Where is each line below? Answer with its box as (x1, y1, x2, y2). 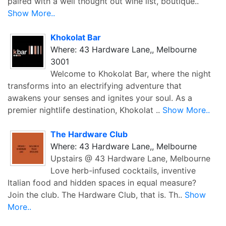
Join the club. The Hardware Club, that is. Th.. (8, 189, 185, 200)
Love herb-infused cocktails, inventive (50, 165, 196, 176)
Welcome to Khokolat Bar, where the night (50, 68, 211, 79)
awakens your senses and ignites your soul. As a (8, 92, 192, 103)
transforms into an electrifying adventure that (8, 80, 182, 91)
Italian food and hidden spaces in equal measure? (8, 177, 196, 188)
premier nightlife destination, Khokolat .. (8, 104, 162, 115)
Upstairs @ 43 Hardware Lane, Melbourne (50, 153, 210, 163)
